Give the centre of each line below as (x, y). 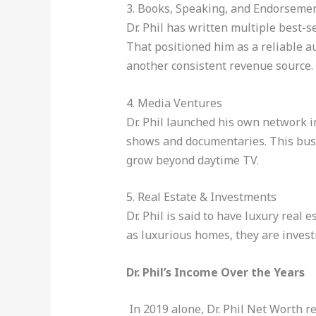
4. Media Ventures (174, 103)
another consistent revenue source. (219, 66)
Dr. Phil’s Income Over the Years (215, 272)
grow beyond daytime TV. (192, 160)
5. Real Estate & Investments (201, 197)
